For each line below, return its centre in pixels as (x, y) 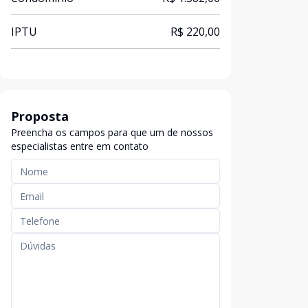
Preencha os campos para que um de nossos (112, 132)
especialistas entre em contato (80, 146)
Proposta (40, 116)
